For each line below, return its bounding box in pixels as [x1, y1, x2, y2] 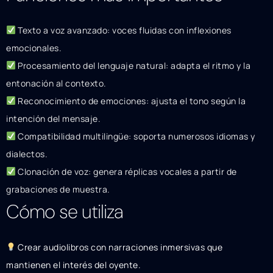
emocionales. [6, 41, 62, 54]
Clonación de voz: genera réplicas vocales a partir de [15, 165, 237, 177]
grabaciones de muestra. [6, 183, 110, 195]
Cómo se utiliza [6, 199, 123, 224]
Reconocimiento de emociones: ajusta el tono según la [15, 94, 246, 107]
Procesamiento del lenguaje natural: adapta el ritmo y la [15, 59, 251, 71]
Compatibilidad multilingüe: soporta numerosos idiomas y [15, 130, 255, 142]
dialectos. [6, 147, 48, 160]
